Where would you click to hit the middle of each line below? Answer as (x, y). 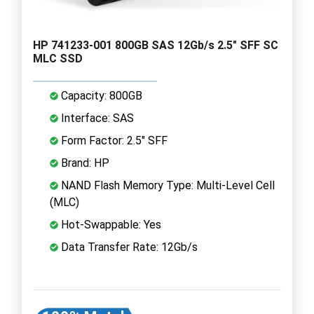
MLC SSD (58, 58)
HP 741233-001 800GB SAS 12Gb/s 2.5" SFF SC (156, 45)
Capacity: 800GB (100, 95)
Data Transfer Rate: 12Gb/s (128, 247)
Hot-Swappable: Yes (110, 224)
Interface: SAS (96, 118)
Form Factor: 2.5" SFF (113, 140)
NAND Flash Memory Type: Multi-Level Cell (166, 185)
